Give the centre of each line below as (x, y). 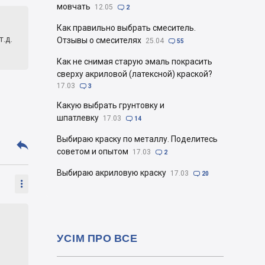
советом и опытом (93, 151)
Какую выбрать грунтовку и (111, 105)
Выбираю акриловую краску (112, 173)
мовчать (74, 7)
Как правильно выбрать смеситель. (126, 28)
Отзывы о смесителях (99, 40)
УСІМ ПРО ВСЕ (97, 238)
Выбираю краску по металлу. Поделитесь (137, 139)
